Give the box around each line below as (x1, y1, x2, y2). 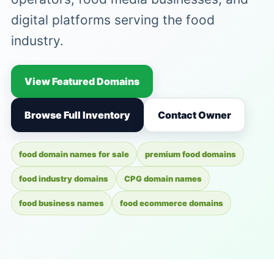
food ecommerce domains (119, 198, 223, 208)
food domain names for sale (18, 149, 129, 159)
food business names (18, 198, 104, 208)
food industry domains (18, 174, 108, 183)
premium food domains (144, 149, 236, 159)
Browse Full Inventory (24, 109, 130, 121)
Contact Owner (157, 109, 231, 121)
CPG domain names (124, 174, 202, 183)
